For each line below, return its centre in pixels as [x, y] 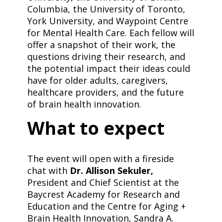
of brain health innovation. [84, 104]
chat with [48, 171]
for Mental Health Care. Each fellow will [111, 33]
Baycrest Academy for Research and [103, 194]
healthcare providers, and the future [105, 92]
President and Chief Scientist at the [103, 183]
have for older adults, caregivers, [97, 81]
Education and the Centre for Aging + [106, 206]
